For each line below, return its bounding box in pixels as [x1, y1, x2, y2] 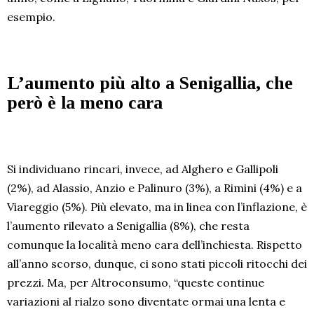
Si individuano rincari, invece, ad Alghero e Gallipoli [7, 162, 278, 177]
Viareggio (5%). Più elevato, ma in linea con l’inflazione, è [7, 200, 307, 214]
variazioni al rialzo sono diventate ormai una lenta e [7, 294, 285, 309]
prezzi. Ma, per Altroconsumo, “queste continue [7, 275, 264, 290]
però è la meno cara [7, 93, 163, 114]
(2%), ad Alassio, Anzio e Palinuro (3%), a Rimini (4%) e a [7, 181, 302, 196]
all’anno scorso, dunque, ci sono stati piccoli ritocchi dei [7, 257, 307, 271]
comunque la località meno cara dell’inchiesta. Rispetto [7, 238, 302, 252]
